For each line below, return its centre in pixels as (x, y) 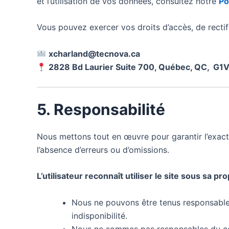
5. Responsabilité (101, 109)
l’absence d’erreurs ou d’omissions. (103, 150)
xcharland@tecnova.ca (95, 53)
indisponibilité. (99, 215)
